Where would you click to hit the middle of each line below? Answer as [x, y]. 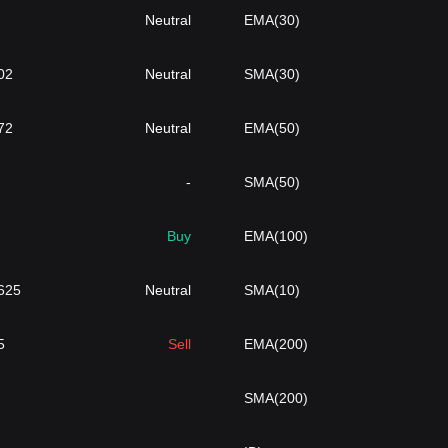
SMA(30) [271, 74]
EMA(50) [271, 128]
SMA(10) [271, 290]
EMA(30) [271, 20]
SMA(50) [271, 182]
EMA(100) [275, 236]
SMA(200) [275, 398]
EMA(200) [275, 344]
